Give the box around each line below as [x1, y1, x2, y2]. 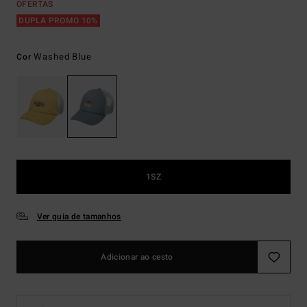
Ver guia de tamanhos [36, 210, 121, 223]
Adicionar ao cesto [101, 251, 173, 264]
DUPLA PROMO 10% [16, 14, 101, 27]
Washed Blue [34, 50, 92, 63]
